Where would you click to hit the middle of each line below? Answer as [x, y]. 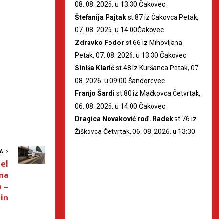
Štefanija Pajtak [100, 17]
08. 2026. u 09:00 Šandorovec [120, 80]
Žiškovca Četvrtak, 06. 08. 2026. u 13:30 [135, 131]
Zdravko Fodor [99, 42]
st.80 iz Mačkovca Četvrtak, [158, 93]
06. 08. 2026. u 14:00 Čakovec [120, 106]
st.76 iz [185, 119]
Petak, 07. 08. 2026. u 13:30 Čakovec [131, 55]
